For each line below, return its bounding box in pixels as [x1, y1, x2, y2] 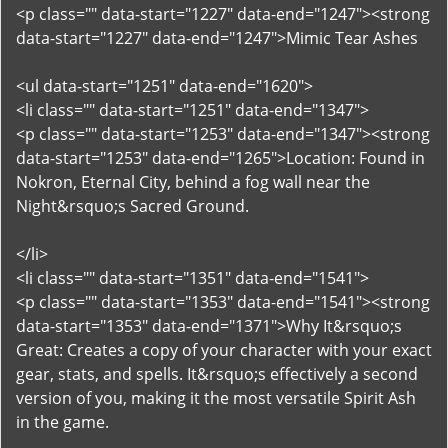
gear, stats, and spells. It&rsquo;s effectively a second [16, 363, 418, 385]
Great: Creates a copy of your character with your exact [16, 339, 432, 361]
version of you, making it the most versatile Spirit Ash [16, 387, 416, 409]
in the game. [16, 411, 109, 433]
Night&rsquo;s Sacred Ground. [16, 195, 249, 217]
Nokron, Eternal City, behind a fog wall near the [16, 171, 370, 193]
